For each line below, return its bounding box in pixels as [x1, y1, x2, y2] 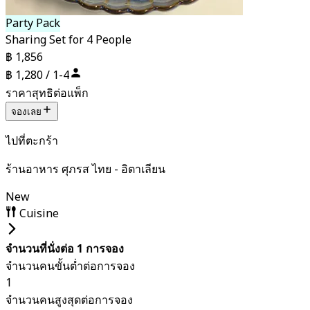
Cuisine [17, 205, 59, 222]
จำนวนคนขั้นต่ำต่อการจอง [6, 257, 135, 275]
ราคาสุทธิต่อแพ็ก [6, 84, 89, 102]
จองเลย [11, 106, 42, 117]
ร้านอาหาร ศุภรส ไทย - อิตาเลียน [6, 161, 165, 178]
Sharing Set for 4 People [6, 32, 131, 49]
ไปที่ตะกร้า [6, 132, 58, 149]
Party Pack [6, 15, 60, 33]
